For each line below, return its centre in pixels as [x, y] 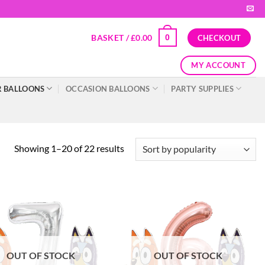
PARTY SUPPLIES [202, 88]
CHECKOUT [219, 38]
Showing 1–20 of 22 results [69, 148]
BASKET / [111, 37]
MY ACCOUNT [219, 65]
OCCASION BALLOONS [108, 88]
